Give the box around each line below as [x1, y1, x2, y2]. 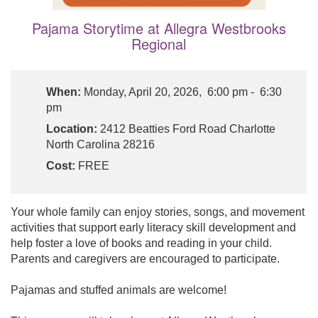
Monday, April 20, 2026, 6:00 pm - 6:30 [81, 86, 282, 99]
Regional [131, 33, 187, 55]
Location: [46, 123, 97, 136]
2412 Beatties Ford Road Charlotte [97, 123, 275, 136]
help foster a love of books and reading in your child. [11, 237, 272, 250]
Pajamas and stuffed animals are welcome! [11, 284, 226, 297]
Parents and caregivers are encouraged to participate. [11, 253, 280, 265]
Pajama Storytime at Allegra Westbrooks [31, 18, 286, 39]
